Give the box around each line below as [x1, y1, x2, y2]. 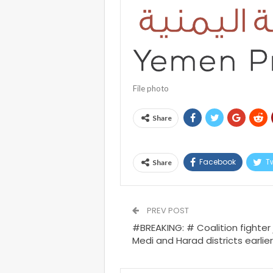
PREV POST [145, 205, 189, 216]
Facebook [199, 157, 236, 167]
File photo [133, 83, 169, 93]
